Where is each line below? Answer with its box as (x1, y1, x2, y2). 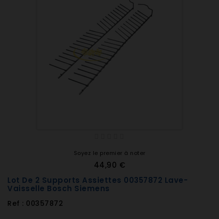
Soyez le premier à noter (73, 149, 146, 157)
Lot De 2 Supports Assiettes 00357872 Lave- (7, 175, 188, 185)
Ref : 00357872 (7, 198, 63, 208)
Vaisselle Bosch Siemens (7, 183, 110, 194)
